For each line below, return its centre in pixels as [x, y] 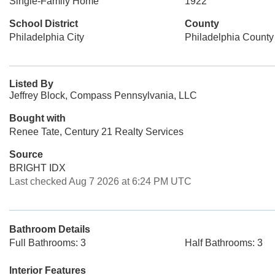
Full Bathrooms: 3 [48, 243]
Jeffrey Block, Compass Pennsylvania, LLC [103, 95]
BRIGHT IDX [37, 168]
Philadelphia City [47, 37]
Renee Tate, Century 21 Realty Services [96, 132]
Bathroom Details [50, 229]
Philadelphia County [229, 37]
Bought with [37, 118]
